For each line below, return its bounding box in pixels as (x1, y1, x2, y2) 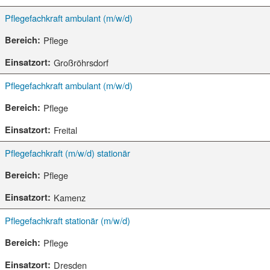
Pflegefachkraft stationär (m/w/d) (5, 213, 130, 227)
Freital (54, 123, 77, 136)
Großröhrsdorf (54, 55, 108, 69)
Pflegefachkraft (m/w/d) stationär (5, 146, 130, 159)
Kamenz (54, 190, 86, 204)
